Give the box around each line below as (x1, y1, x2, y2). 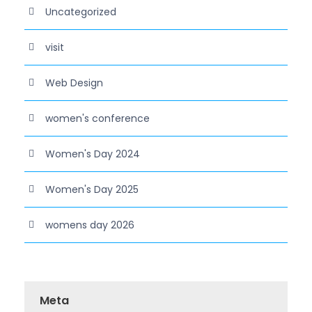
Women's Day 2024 (45, 146, 140, 161)
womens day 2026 (45, 217, 134, 232)
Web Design (45, 75, 103, 90)
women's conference (45, 111, 150, 125)
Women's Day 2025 (45, 182, 139, 196)
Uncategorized (45, 4, 116, 19)
